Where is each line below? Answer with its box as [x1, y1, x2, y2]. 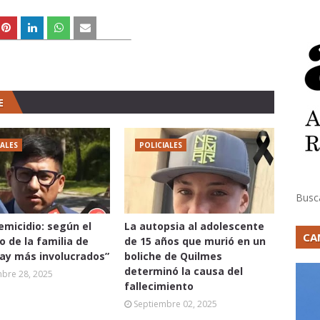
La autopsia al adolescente [124, 219, 264, 233]
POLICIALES [139, 140, 182, 150]
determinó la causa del [124, 264, 243, 278]
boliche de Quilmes [124, 249, 222, 263]
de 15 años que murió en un [124, 234, 266, 248]
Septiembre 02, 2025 [134, 298, 217, 310]
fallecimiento [124, 279, 194, 293]
